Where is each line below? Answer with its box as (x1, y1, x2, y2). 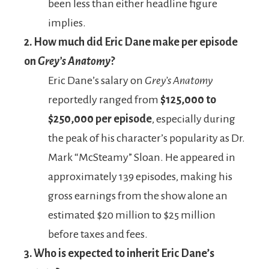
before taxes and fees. (48, 228, 148, 241)
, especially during (152, 113, 235, 125)
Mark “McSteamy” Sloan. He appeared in (48, 151, 235, 164)
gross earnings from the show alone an (48, 190, 228, 202)
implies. (48, 17, 86, 29)
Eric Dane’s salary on (48, 74, 145, 87)
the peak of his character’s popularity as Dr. (48, 132, 245, 145)
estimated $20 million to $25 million (48, 209, 216, 222)
